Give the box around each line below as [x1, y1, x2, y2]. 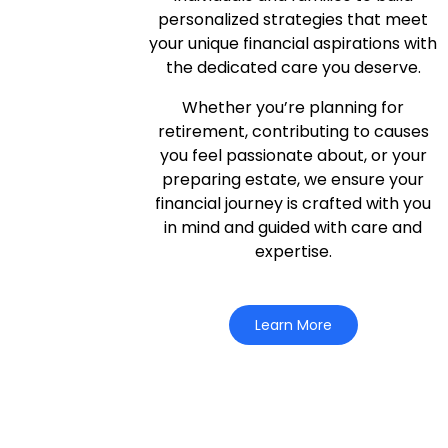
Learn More [254, 314, 332, 335]
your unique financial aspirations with [149, 32, 438, 55]
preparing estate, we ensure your [162, 168, 425, 191]
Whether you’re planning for [182, 96, 405, 119]
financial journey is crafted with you [155, 192, 432, 215]
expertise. [254, 240, 332, 263]
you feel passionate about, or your [159, 144, 427, 167]
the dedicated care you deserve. [165, 56, 421, 79]
